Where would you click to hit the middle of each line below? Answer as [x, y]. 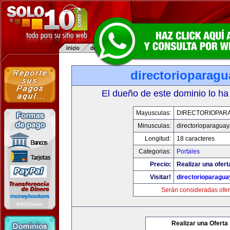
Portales [188, 151]
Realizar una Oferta [200, 223]
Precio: [160, 164]
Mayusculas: [154, 113]
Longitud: [158, 139]
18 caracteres [196, 139]
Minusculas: [154, 126]
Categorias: [155, 151]
